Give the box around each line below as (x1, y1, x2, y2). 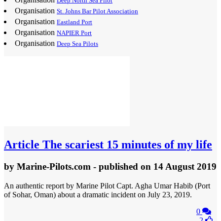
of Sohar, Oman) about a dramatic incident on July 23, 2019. (4, 190, 192, 199)
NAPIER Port (57, 30, 92, 37)
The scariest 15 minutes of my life (39, 138, 212, 151)
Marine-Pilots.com (17, 161, 91, 172)
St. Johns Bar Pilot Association (57, 8, 138, 15)
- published (91, 161, 141, 172)
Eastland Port (57, 19, 92, 26)
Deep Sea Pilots (57, 40, 98, 47)
